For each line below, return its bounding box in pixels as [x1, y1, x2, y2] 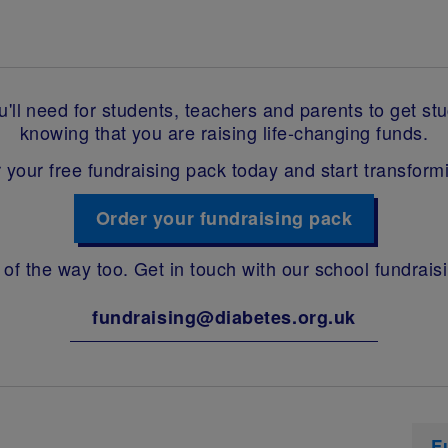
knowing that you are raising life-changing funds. [19, 119, 429, 146]
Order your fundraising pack [95, 205, 353, 232]
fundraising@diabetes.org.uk [92, 304, 356, 331]
